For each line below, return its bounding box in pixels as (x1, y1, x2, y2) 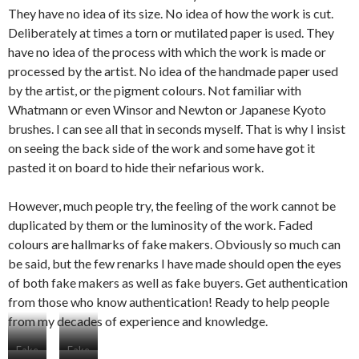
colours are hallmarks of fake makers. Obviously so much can (8, 236, 341, 252)
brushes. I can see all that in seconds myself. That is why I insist (8, 120, 345, 136)
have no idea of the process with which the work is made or (8, 43, 326, 59)
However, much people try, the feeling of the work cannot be (8, 197, 336, 213)
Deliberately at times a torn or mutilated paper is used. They (8, 24, 334, 40)
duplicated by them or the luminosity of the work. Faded (8, 216, 313, 232)
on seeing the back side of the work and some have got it (8, 139, 315, 155)
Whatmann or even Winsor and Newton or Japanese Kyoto (8, 101, 326, 117)
